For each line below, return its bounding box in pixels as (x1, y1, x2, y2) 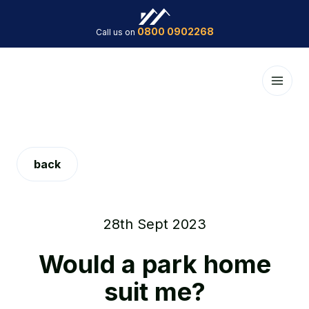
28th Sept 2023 (103, 216, 206, 232)
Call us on (95, 27, 137, 37)
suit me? (103, 277, 206, 307)
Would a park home (38, 249, 271, 279)
